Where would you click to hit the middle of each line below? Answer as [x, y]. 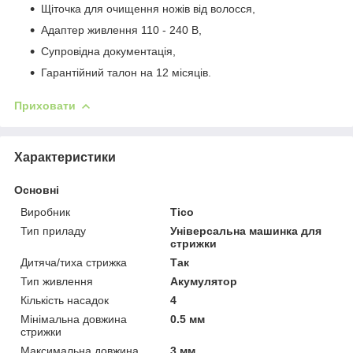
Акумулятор [204, 281]
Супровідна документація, [108, 51]
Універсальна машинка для [246, 230]
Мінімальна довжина [74, 319]
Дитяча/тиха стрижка [74, 262]
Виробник [45, 212]
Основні [37, 190]
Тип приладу [53, 230]
